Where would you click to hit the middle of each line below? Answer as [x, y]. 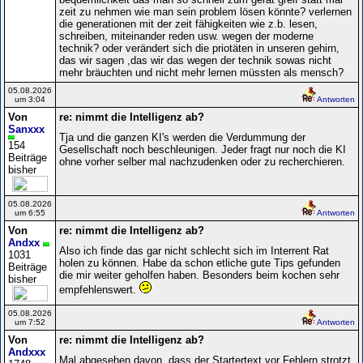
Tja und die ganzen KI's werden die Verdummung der [182, 137]
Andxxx [27, 352]
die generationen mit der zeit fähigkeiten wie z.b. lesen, [188, 23]
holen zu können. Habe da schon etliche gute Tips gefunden [200, 263]
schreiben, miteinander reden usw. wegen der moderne [186, 36]
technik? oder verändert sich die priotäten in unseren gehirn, [199, 48]
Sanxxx [26, 129]
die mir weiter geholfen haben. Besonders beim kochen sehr [199, 275]
